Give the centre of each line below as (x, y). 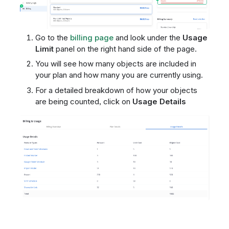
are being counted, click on (84, 101)
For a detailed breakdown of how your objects (116, 90)
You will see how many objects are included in (116, 64)
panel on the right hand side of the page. (125, 49)
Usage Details (159, 101)
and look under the (148, 37)
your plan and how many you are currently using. (119, 75)
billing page (91, 37)
